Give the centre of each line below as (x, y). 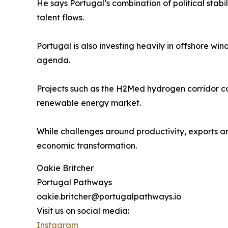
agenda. (53, 60)
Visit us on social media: (83, 211)
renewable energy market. (89, 103)
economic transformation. (87, 146)
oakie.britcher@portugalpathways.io (109, 197)
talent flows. (60, 18)
